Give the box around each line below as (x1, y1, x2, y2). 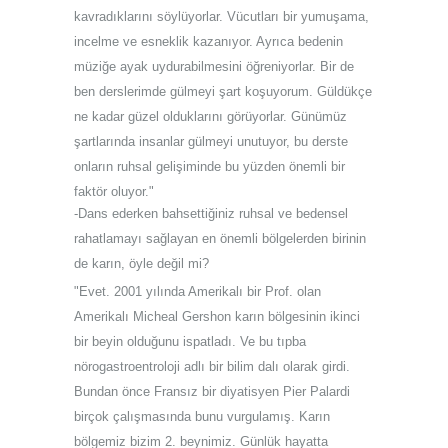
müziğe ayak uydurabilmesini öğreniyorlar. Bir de (74, 58, 354, 74)
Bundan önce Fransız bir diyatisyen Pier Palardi (74, 383, 350, 399)
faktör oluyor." (74, 183, 154, 199)
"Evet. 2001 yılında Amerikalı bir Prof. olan (74, 283, 321, 299)
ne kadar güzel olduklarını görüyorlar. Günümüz (74, 108, 347, 124)
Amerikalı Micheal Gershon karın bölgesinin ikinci (74, 308, 360, 324)
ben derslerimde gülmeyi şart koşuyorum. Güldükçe (74, 83, 372, 99)
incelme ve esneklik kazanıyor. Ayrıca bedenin (74, 33, 343, 49)
